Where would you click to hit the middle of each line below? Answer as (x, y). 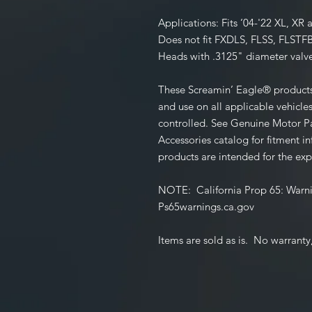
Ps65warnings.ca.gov (206, 206)
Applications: (190, 22)
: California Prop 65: (237, 189)
